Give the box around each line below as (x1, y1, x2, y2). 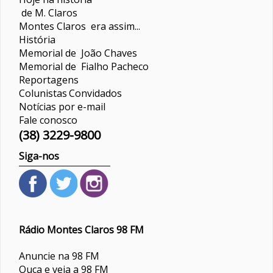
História (19, 32, 55, 46)
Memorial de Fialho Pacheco (19, 59, 149, 73)
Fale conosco (19, 113, 77, 127)
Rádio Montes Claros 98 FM (19, 222, 144, 236)
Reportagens (19, 73, 79, 87)
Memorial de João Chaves (19, 46, 137, 60)
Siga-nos (19, 149, 59, 163)
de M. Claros (19, 5, 77, 19)
